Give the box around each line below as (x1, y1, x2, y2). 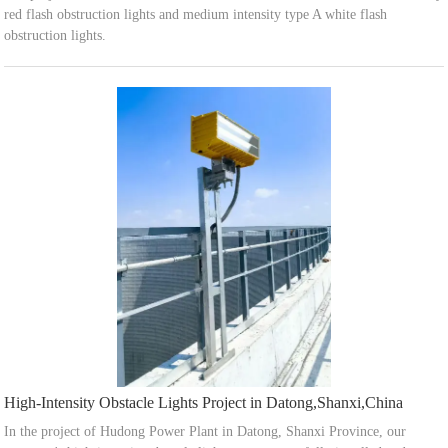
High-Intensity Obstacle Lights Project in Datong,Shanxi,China (4, 394, 404, 412)
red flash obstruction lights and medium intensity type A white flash (4, 7, 388, 23)
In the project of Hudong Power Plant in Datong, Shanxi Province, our (4, 424, 407, 440)
